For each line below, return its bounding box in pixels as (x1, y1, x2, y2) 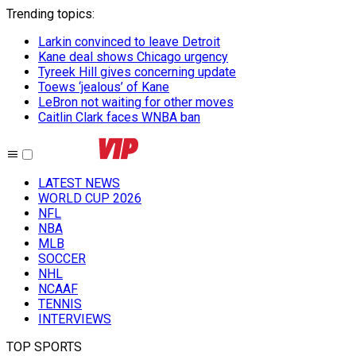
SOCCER (38, 251, 86, 266)
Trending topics (6, 6, 92, 21)
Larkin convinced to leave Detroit (38, 34, 220, 49)
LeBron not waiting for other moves (38, 95, 234, 110)
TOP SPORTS (6, 339, 82, 354)
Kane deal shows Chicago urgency (38, 49, 228, 64)
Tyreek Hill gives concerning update (38, 64, 236, 79)
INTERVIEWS (38, 311, 111, 327)
